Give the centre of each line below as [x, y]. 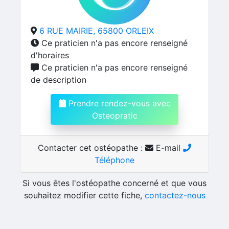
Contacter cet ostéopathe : [91, 148]
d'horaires [50, 55]
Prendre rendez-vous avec [118, 103]
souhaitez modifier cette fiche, [84, 195]
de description [59, 80]
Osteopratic [114, 116]
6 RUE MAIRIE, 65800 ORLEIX [97, 31]
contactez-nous [175, 195]
